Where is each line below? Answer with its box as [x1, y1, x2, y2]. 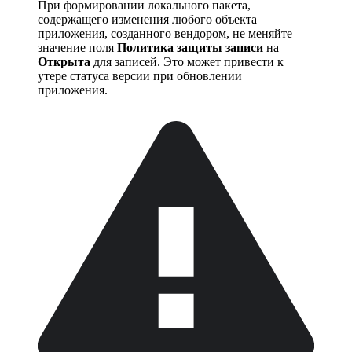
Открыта [38, 55, 90, 69]
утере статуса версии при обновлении [38, 69, 242, 83]
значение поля [38, 41, 117, 55]
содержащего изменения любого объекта [38, 13, 257, 27]
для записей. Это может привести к [90, 55, 284, 69]
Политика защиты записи [117, 41, 263, 55]
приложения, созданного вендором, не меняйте [38, 27, 292, 41]
